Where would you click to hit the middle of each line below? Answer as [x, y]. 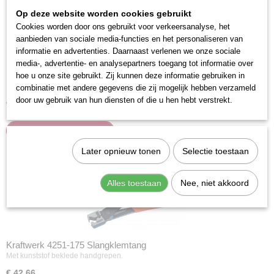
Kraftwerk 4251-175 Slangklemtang [76, 245]
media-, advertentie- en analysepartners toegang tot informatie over [135, 63]
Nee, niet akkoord [214, 183]
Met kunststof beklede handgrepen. [65, 256]
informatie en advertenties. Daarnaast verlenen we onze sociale [128, 51]
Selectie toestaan [215, 151]
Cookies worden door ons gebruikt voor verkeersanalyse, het [123, 27]
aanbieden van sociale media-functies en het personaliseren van [129, 39]
